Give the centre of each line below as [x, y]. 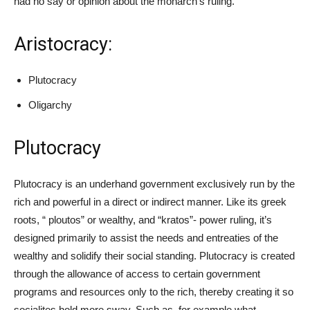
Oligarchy [50, 104]
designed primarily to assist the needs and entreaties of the [146, 237]
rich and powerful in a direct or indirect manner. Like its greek [150, 201]
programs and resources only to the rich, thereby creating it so [154, 291]
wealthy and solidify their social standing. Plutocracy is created [154, 255]
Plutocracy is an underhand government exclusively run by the [154, 183]
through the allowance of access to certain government [137, 273]
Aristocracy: [65, 44]
